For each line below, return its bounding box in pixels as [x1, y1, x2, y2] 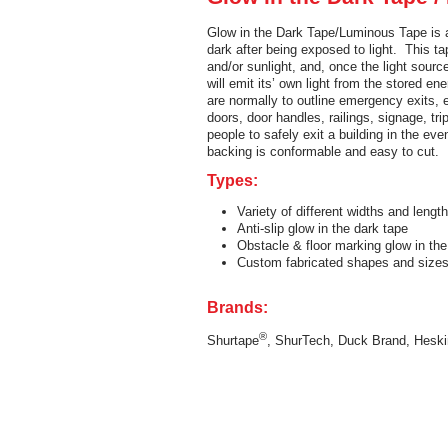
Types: [207, 172, 258, 190]
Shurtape [207, 333, 259, 349]
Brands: [207, 298, 268, 316]
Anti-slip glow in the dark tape [237, 220, 408, 236]
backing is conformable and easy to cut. [207, 143, 439, 159]
